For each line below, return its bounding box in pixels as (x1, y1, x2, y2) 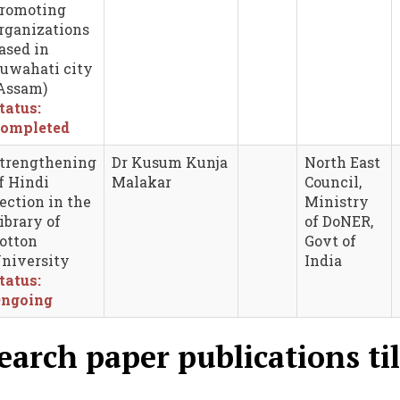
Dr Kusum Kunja (112, 152, 228, 171)
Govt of (304, 230, 356, 250)
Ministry (304, 191, 369, 211)
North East (304, 152, 380, 171)
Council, (304, 171, 362, 191)
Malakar (112, 171, 171, 191)
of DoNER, (304, 211, 373, 230)
